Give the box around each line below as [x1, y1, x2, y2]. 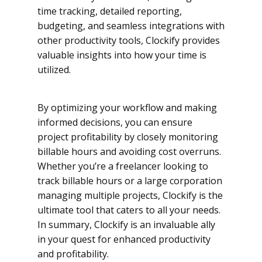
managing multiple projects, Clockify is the [37, 189, 223, 202]
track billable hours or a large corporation [37, 174, 222, 188]
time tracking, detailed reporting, [37, 5, 182, 18]
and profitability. [37, 247, 109, 261]
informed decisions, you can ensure [37, 116, 192, 129]
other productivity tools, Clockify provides [37, 34, 220, 47]
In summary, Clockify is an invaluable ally [37, 218, 215, 232]
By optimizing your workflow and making [37, 101, 217, 115]
